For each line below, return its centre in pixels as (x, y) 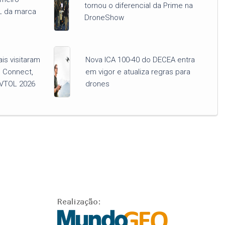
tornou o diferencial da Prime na (139, 6)
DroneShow (104, 18)
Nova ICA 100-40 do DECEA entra (140, 60)
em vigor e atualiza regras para (138, 72)
